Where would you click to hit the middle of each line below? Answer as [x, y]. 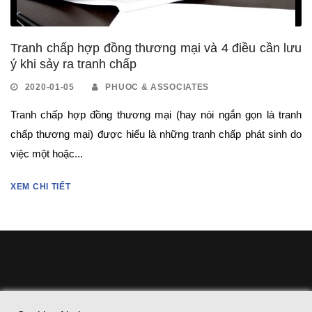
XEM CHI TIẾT [41, 186]
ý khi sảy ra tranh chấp [73, 64]
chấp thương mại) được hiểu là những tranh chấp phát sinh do [156, 134]
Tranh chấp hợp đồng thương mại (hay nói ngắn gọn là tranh [156, 114]
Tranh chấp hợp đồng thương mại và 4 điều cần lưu [156, 48]
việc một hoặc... [47, 153]
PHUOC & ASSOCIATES [157, 87]
